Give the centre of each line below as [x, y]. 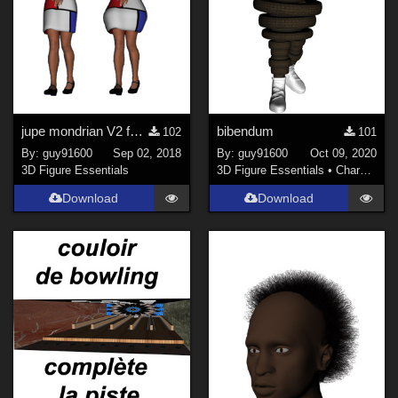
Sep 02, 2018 [147, 153]
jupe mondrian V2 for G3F [137, 131]
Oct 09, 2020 [343, 153]
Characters [347, 170]
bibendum [245, 131]
